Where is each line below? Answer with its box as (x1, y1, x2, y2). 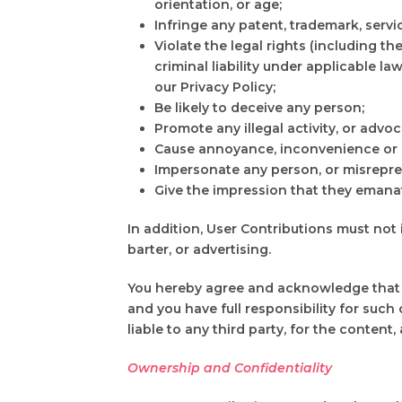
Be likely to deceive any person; (154, 99, 364, 116)
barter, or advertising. (127, 240, 271, 258)
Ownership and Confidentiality (127, 359, 332, 376)
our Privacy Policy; (154, 78, 275, 95)
